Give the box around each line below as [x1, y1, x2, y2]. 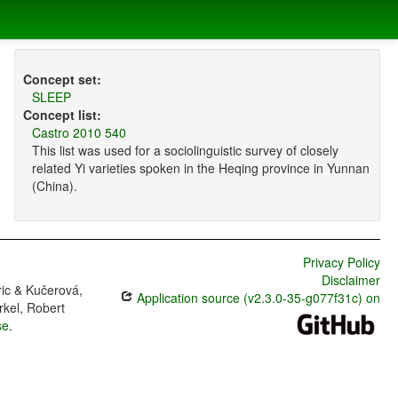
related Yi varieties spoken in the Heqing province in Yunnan [31, 159, 370, 178]
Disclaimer [321, 271, 380, 290]
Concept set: [22, 70, 101, 89]
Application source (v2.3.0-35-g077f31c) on [132, 289, 380, 307]
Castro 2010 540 [31, 123, 126, 142]
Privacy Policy [302, 253, 380, 272]
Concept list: [22, 106, 101, 124]
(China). [31, 177, 77, 195]
